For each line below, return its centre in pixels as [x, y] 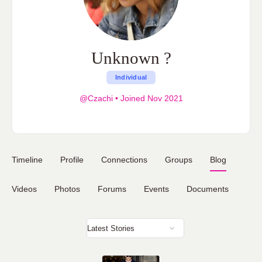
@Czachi [96, 98]
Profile [72, 160]
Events [156, 189]
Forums [112, 189]
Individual [131, 77]
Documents [208, 189]
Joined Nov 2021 [150, 98]
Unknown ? [131, 58]
